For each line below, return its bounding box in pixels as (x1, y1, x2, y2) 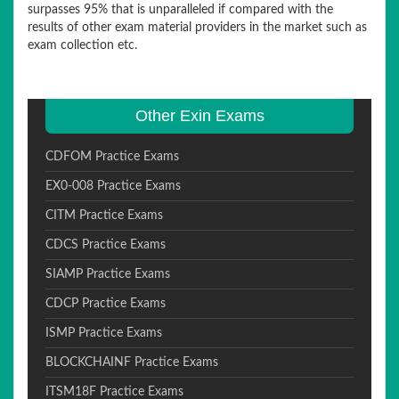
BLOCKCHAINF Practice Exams (45, 356, 218, 369)
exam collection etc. (28, 39, 137, 52)
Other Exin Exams (134, 107, 265, 125)
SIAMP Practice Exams (45, 268, 170, 281)
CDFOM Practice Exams (45, 151, 179, 163)
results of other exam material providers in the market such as (28, 21, 367, 34)
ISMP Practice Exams (45, 327, 162, 339)
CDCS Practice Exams (45, 239, 166, 251)
